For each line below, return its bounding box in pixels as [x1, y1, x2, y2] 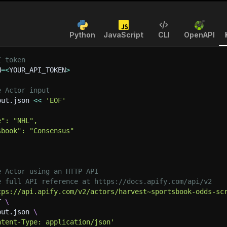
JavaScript [103, 30, 143, 39]
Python [69, 30, 95, 39]
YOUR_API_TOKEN [9, 66, 66, 74]
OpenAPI [184, 30, 215, 39]
